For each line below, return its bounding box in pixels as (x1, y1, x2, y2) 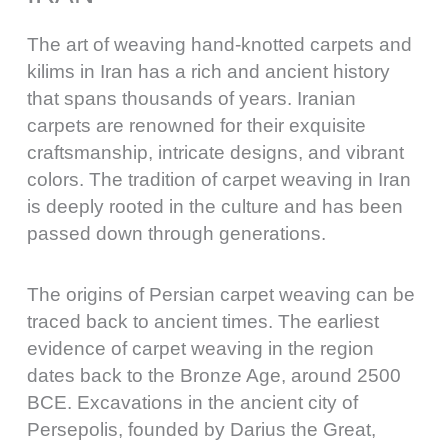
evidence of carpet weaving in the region (27, 337, 374, 359)
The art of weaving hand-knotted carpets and (27, 34, 412, 56)
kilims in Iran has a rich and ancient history (27, 61, 390, 83)
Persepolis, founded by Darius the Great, (27, 418, 376, 440)
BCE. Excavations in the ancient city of (27, 391, 358, 413)
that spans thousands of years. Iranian (27, 88, 356, 110)
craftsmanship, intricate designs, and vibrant (27, 142, 404, 164)
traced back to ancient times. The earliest (27, 310, 379, 332)
